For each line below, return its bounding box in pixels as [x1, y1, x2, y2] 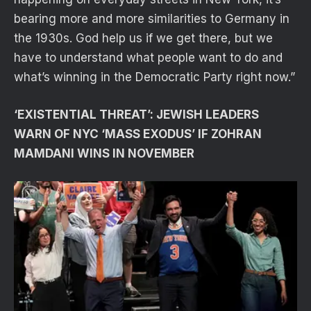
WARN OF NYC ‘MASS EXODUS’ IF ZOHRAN [14, 126, 262, 141]
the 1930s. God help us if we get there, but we [14, 31, 273, 45]
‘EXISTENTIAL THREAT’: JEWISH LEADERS [14, 107, 259, 121]
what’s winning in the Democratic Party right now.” [14, 69, 295, 84]
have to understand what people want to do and [14, 50, 283, 65]
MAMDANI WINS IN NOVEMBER [14, 146, 194, 160]
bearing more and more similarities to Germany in [14, 11, 289, 26]
